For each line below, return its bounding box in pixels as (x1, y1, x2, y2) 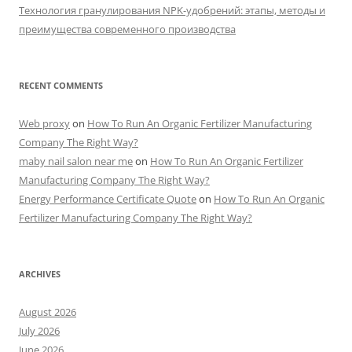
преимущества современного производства (19, 21, 236, 36)
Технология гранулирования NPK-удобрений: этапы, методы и (19, 2, 325, 17)
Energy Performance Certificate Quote (19, 191, 196, 206)
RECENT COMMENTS (19, 79, 103, 91)
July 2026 (19, 323, 60, 338)
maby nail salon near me (19, 153, 133, 168)
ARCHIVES (19, 267, 60, 280)
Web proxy (19, 115, 70, 130)
